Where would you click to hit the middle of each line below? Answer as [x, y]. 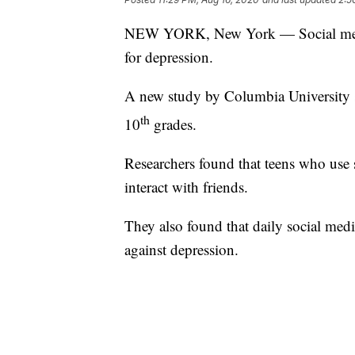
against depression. [181, 249]
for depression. [169, 56]
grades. [173, 124]
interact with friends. [186, 186]
